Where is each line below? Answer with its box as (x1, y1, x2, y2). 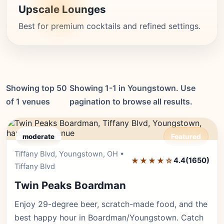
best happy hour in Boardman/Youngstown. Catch (14, 212, 203, 222)
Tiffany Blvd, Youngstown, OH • (14, 149, 124, 158)
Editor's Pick (159, 149, 201, 157)
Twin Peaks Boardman (14, 179, 126, 191)
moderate (22, 132, 54, 140)
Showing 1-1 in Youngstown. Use (69, 83, 195, 93)
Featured (171, 132, 201, 140)
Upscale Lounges (18, 3, 106, 15)
